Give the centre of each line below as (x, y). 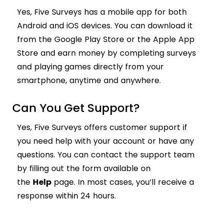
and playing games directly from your (90, 67)
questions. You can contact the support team (106, 155)
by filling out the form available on (84, 169)
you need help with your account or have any (106, 141)
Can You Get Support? (76, 108)
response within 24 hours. (66, 196)
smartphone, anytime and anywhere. (89, 81)
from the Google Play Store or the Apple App (106, 40)
